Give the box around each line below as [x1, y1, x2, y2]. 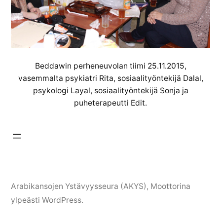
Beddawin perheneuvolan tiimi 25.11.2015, [35, 61, 186, 71]
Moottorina [150, 182, 190, 191]
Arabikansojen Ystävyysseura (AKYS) [11, 182, 147, 191]
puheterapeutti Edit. [74, 98, 147, 108]
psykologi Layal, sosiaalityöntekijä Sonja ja [33, 86, 188, 95]
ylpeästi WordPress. [11, 195, 83, 205]
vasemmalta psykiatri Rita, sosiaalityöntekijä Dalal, [18, 74, 203, 83]
